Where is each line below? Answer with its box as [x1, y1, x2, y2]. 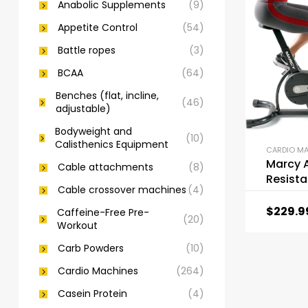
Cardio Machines [58, 264, 138, 278]
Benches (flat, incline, [56, 89, 159, 102]
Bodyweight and [55, 124, 133, 138]
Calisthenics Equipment [55, 137, 169, 151]
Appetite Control [58, 21, 137, 34]
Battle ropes [58, 43, 115, 57]
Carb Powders [58, 241, 124, 255]
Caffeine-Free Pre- [57, 206, 150, 219]
